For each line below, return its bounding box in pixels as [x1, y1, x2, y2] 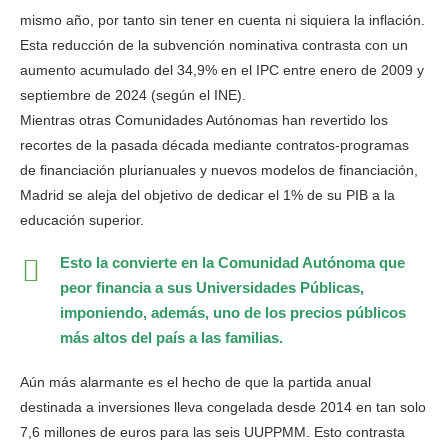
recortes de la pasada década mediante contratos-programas [20, 137, 409, 154]
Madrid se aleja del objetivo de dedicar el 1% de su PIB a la [20, 187, 395, 204]
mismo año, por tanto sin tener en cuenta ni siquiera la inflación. [20, 12, 425, 29]
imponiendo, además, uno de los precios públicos [60, 304, 406, 322]
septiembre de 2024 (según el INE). [20, 87, 246, 104]
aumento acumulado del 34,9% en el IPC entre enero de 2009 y [20, 62, 424, 79]
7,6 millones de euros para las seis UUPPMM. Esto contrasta [20, 424, 405, 441]
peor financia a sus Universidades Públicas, [60, 279, 364, 297]
